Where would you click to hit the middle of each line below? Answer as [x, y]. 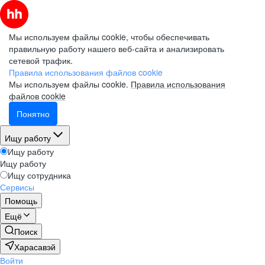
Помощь [21, 201]
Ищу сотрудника [39, 175]
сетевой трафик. [41, 60]
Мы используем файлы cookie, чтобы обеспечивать [109, 37]
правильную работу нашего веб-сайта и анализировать [117, 49]
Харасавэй [35, 247]
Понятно [33, 114]
